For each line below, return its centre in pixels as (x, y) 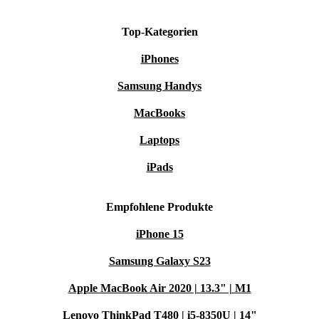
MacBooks (159, 113)
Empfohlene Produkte (159, 207)
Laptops (159, 140)
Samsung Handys (159, 86)
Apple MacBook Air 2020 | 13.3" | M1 (159, 288)
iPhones (159, 59)
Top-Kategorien (159, 32)
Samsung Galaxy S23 (159, 261)
